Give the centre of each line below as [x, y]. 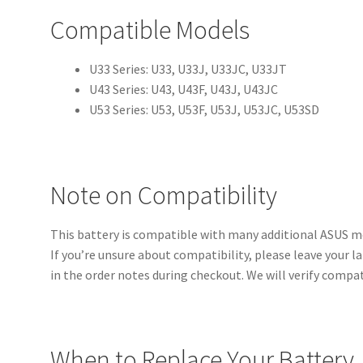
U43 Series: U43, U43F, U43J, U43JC [184, 90]
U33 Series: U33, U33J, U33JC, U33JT [188, 69]
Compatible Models [150, 30]
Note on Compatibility [164, 195]
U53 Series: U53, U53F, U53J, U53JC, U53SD [205, 110]
